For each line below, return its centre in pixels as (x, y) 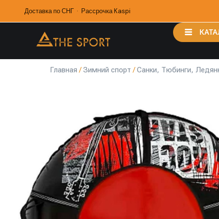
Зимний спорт (107, 70)
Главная (64, 70)
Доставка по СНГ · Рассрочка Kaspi (77, 11)
